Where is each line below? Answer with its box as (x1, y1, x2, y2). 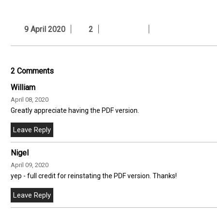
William (11, 82, 35, 92)
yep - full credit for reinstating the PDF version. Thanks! (11, 171, 177, 180)
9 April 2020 (20, 24, 65, 34)
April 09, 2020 (11, 161, 48, 169)
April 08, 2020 (11, 95, 48, 103)
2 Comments (11, 66, 54, 76)
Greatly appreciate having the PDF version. (11, 106, 139, 114)
